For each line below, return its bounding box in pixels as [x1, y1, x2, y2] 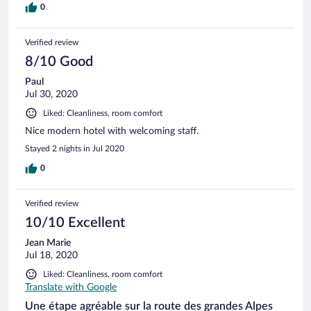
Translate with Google [25, 282, 117, 292]
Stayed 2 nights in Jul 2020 [25, 144, 124, 153]
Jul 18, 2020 [25, 250, 78, 260]
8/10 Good [25, 54, 93, 69]
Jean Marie [25, 237, 71, 248]
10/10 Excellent [25, 215, 125, 230]
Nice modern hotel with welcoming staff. [25, 126, 199, 136]
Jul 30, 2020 [25, 89, 78, 99]
